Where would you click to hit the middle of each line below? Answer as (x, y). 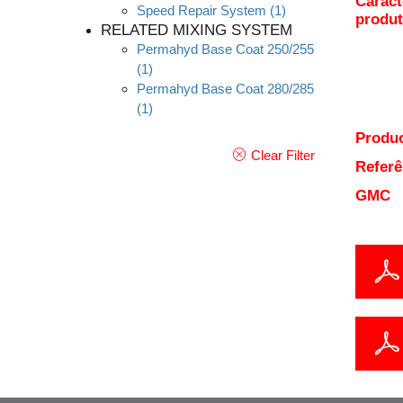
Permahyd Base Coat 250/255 (225, 49)
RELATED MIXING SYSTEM (197, 30)
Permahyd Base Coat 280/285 (225, 89)
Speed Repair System (201, 10)
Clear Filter (282, 155)
